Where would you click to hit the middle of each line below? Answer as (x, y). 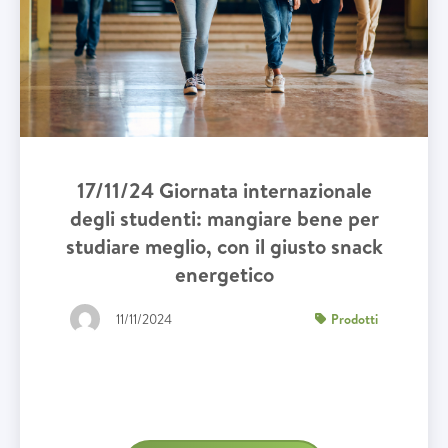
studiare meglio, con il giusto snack (224, 246)
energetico (224, 274)
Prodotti (354, 318)
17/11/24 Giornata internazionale (224, 190)
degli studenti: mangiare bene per (224, 218)
